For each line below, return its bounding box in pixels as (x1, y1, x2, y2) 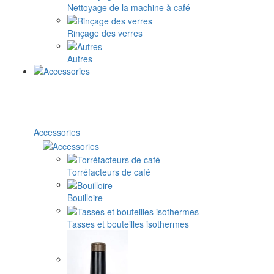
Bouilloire (67, 191, 103, 204)
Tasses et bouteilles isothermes (67, 217, 189, 230)
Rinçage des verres (67, 27, 143, 40)
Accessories (34, 126, 80, 139)
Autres (67, 53, 92, 65)
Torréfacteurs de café (67, 166, 150, 179)
